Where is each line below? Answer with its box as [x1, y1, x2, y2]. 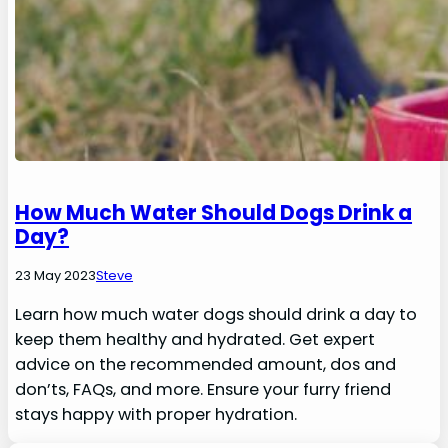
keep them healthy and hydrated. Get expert [15, 328, 376, 352]
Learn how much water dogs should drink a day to [15, 303, 418, 327]
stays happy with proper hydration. [15, 403, 298, 427]
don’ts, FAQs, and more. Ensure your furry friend [15, 378, 392, 402]
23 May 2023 [15, 266, 97, 286]
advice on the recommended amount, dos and [15, 353, 397, 377]
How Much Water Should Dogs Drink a [15, 198, 413, 228]
